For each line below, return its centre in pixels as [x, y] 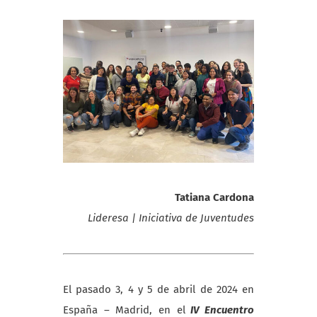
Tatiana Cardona [214, 198]
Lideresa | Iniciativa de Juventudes [171, 218]
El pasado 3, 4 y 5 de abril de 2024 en [158, 290]
